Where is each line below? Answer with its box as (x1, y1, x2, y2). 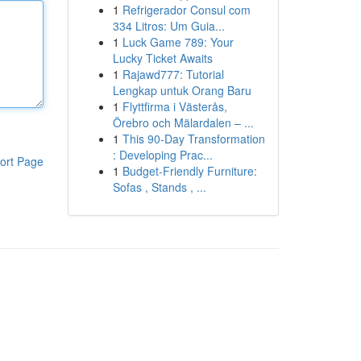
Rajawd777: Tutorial (122, 66, 224, 82)
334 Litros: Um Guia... (112, 18, 225, 34)
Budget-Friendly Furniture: (122, 163, 257, 179)
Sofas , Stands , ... (112, 179, 206, 195)
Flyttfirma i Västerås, (122, 98, 227, 114)
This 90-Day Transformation (122, 131, 265, 147)
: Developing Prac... (112, 147, 213, 163)
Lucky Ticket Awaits (112, 50, 213, 66)
